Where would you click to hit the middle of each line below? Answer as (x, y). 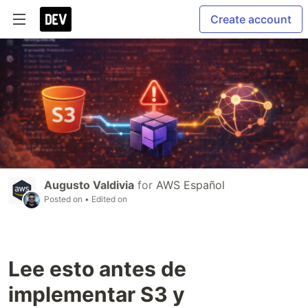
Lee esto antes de (97, 268)
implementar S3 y (97, 294)
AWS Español (190, 185)
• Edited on (106, 199)
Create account (251, 19)
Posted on (64, 199)
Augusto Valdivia (89, 185)
